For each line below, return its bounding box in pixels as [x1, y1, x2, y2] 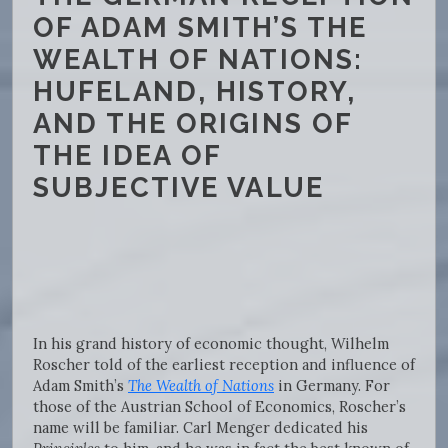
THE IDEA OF [33, 139, 222, 172]
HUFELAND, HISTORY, [33, 75, 357, 108]
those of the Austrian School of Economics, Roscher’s [33, 397, 406, 417]
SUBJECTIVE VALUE [33, 171, 324, 204]
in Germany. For [278, 376, 390, 396]
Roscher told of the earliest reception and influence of [33, 355, 415, 375]
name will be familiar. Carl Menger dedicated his [33, 418, 368, 438]
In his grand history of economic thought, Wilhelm [33, 334, 389, 354]
